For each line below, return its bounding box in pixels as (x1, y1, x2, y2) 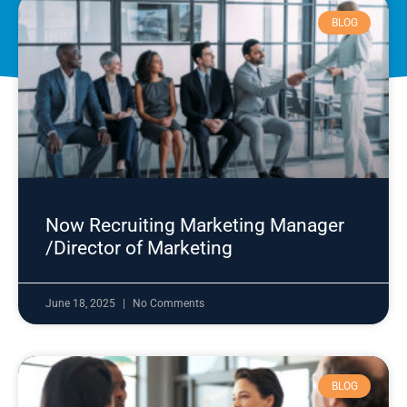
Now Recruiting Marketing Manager (45, 214, 344, 236)
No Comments (133, 297, 204, 310)
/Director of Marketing (45, 237, 233, 259)
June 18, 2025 (45, 297, 118, 310)
